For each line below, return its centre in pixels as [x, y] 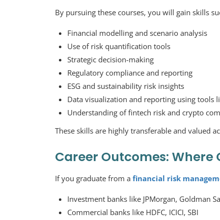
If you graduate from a [94, 178]
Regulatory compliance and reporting [130, 73]
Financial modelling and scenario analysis [137, 33]
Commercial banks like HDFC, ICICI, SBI [133, 212]
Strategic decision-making [110, 59]
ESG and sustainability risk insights [126, 86]
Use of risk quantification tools [119, 46]
